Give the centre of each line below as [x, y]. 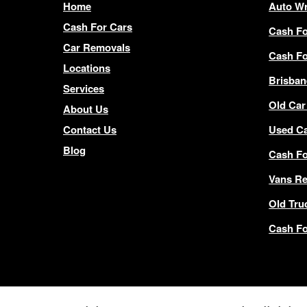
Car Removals [97, 47]
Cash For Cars [98, 27]
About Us [86, 109]
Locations [87, 68]
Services [84, 88]
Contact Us [90, 130]
